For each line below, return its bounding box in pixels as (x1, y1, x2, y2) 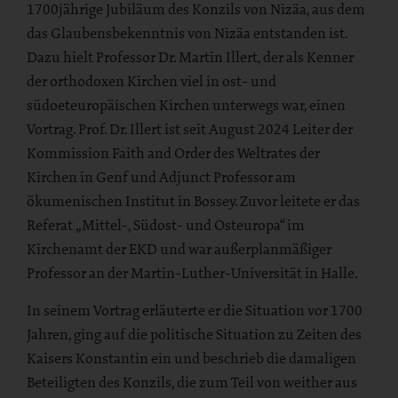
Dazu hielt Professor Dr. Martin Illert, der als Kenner (27, 47, 354, 68)
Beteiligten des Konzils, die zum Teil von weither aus (27, 372, 357, 393)
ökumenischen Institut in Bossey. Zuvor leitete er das (27, 191, 360, 211)
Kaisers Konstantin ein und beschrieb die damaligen (27, 348, 356, 369)
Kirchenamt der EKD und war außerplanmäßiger (27, 239, 331, 259)
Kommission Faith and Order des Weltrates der (27, 143, 320, 163)
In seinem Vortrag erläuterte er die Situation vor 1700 (27, 300, 362, 321)
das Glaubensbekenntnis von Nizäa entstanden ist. (27, 23, 347, 44)
